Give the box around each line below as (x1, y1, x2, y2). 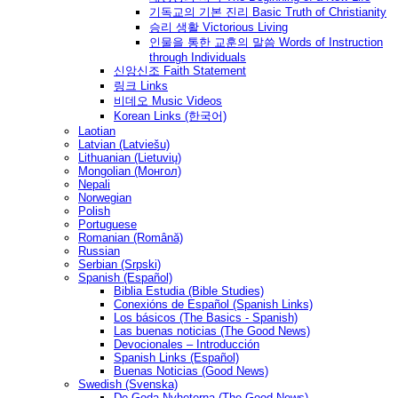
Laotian (78, 124, 115, 139)
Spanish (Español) (78, 271, 172, 285)
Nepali (78, 178, 110, 192)
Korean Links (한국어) (114, 109, 227, 123)
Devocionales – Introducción (114, 338, 259, 352)
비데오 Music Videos (114, 94, 222, 108)
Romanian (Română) (78, 231, 183, 245)
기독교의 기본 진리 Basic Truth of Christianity (149, 5, 386, 20)
